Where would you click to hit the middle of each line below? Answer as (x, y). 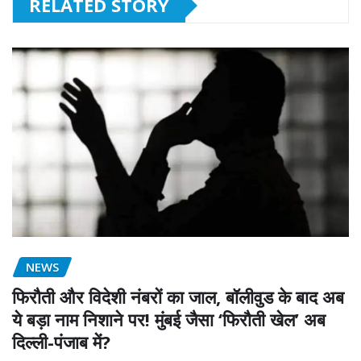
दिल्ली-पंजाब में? (61, 341)
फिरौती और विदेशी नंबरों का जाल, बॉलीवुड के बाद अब (178, 296)
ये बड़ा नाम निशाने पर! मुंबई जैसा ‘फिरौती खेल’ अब (169, 319)
